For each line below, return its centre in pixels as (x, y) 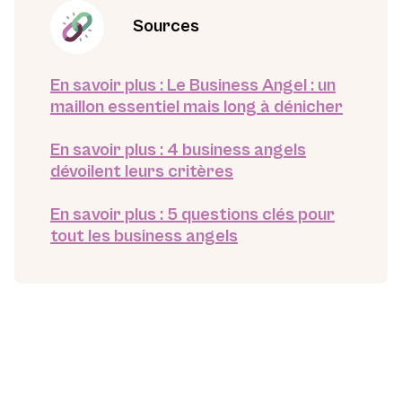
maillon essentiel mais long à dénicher (197, 107)
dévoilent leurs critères (142, 172)
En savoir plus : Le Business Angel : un (193, 86)
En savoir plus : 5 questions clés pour (192, 215)
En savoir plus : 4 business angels (178, 150)
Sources (166, 26)
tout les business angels (144, 236)
